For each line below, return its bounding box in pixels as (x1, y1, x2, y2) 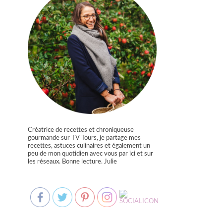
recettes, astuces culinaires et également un (28, 143, 150, 149)
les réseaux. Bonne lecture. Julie (28, 159, 117, 165)
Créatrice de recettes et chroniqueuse (28, 127, 134, 133)
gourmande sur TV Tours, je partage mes (28, 135, 141, 141)
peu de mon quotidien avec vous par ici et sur (28, 151, 153, 157)
